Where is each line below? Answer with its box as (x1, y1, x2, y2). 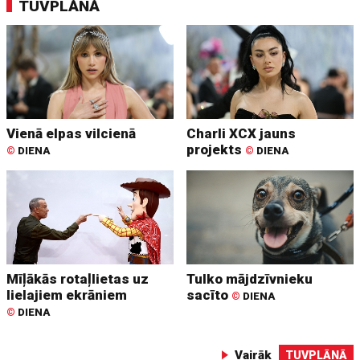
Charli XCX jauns (186, 125, 297, 142)
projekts (186, 141, 246, 158)
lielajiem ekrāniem (6, 287, 128, 304)
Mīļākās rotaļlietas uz (6, 271, 149, 288)
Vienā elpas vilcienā (6, 125, 137, 142)
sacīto (186, 287, 232, 304)
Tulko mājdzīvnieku (186, 271, 313, 288)
